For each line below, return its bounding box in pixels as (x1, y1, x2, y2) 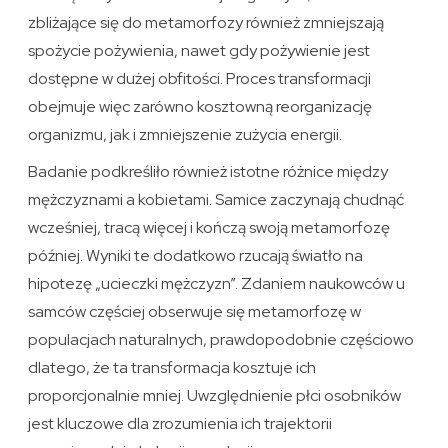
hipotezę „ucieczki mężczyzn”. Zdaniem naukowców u (28, 273, 406, 295)
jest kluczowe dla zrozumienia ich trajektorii (28, 413, 333, 435)
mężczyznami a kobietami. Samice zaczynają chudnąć (28, 189, 405, 211)
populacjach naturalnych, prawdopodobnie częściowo (28, 329, 415, 351)
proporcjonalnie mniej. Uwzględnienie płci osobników (28, 385, 402, 407)
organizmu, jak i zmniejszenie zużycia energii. (28, 124, 343, 146)
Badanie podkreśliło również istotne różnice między (28, 161, 389, 183)
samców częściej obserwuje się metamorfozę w (28, 301, 362, 323)
